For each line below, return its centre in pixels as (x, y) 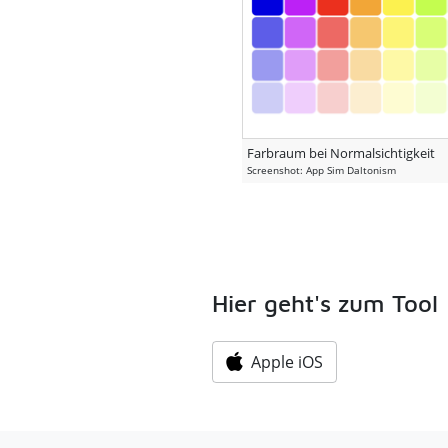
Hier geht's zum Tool (324, 303)
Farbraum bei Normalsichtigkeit (340, 153)
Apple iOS (286, 362)
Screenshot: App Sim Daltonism (321, 170)
